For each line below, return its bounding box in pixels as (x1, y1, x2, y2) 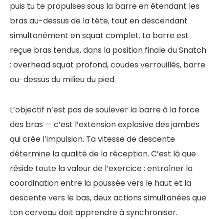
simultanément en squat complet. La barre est (10, 29, 189, 41)
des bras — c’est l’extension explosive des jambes (10, 118, 199, 130)
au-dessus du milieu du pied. (10, 73, 116, 85)
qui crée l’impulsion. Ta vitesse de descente (10, 133, 175, 145)
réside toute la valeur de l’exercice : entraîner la (10, 162, 193, 174)
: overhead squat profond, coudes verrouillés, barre (10, 59, 205, 70)
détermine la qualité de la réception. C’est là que (10, 148, 196, 159)
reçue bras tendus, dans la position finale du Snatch (10, 44, 206, 56)
